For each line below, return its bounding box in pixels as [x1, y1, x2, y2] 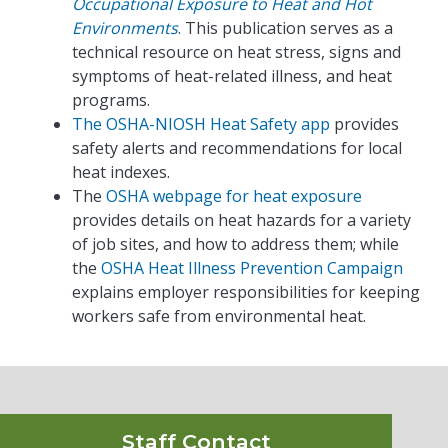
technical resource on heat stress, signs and [72, 40, 402, 63]
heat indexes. [72, 160, 171, 183]
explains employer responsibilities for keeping [72, 280, 421, 303]
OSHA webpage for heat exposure [106, 184, 363, 207]
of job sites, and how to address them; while [72, 232, 400, 255]
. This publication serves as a [178, 16, 394, 39]
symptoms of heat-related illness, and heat [72, 64, 393, 87]
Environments [72, 16, 179, 39]
